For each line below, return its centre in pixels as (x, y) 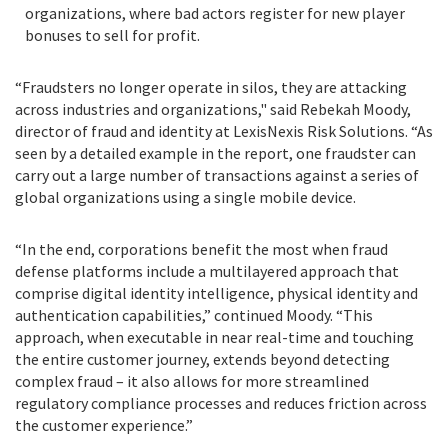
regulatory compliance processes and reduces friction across (221, 403)
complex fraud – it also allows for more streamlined (192, 381)
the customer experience (100, 425)
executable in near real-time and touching (270, 337)
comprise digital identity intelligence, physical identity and (216, 293)
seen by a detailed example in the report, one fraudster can (215, 153)
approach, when (71, 337)
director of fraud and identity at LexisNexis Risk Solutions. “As (224, 131)
